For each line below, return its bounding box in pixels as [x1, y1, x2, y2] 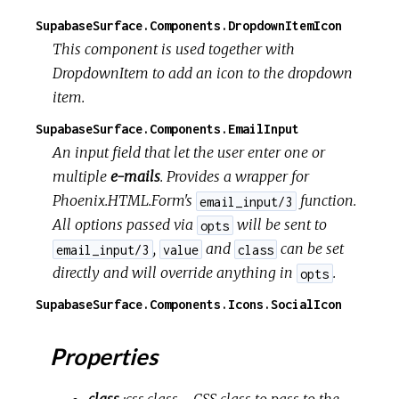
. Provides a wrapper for [160, 167, 310, 186]
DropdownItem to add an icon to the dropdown [53, 64, 354, 83]
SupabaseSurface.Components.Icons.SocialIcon [36, 297, 342, 313]
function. [296, 191, 356, 210]
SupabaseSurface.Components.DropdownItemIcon [36, 18, 342, 34]
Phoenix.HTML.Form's [53, 191, 197, 210]
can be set [277, 240, 345, 258]
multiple [53, 167, 111, 186]
